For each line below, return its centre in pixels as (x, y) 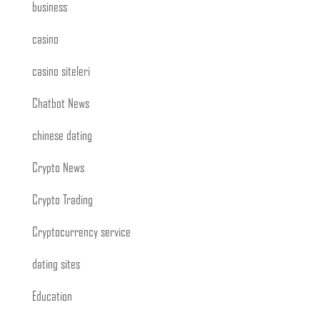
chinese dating (62, 136)
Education (52, 297)
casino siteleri (61, 72)
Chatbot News (60, 104)
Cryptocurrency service (81, 233)
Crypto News (58, 169)
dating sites (56, 265)
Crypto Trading (62, 201)
